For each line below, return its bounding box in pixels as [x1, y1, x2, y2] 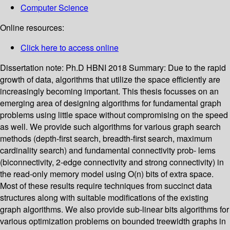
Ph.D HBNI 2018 [66, 62, 129, 74]
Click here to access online [21, 42, 119, 54]
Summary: [129, 62, 168, 74]
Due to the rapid [168, 62, 226, 74]
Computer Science [21, 2, 88, 14]
